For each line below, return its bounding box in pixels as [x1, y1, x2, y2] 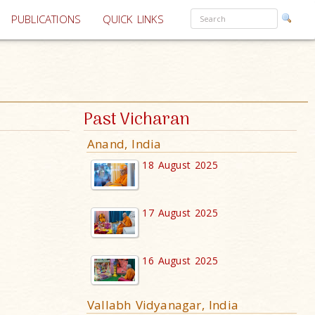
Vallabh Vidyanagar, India [87, 297, 238, 314]
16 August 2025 [142, 253, 218, 267]
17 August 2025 [142, 205, 218, 219]
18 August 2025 [142, 158, 218, 172]
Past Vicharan [84, 106, 190, 134]
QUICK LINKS [102, 12, 164, 27]
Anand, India [87, 136, 162, 152]
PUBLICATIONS [11, 12, 82, 27]
